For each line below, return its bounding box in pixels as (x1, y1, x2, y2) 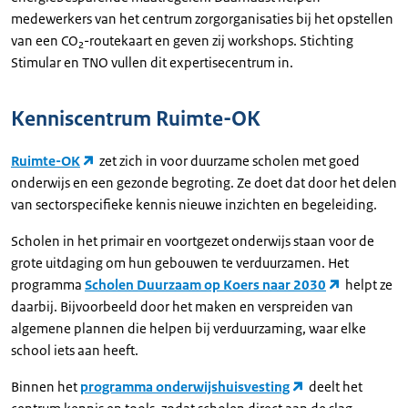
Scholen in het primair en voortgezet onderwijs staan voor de (11, 232, 374, 250)
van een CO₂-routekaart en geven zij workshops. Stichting (11, 32, 353, 49)
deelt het (306, 378, 363, 395)
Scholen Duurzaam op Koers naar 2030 (85, 276, 326, 293)
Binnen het (11, 378, 80, 395)
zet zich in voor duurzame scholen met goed (97, 152, 361, 169)
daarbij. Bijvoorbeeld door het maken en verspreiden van (11, 298, 353, 315)
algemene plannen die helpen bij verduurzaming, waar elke (11, 320, 366, 337)
